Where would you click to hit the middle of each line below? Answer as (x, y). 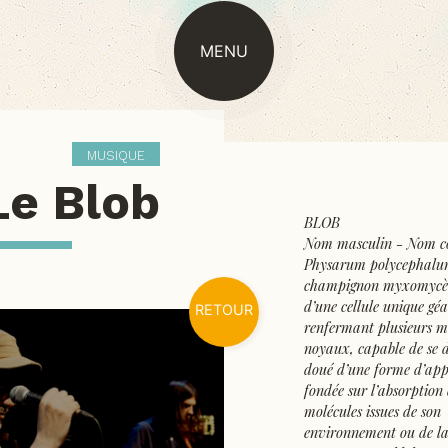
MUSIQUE (116, 155)
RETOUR (224, 309)
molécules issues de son (372, 411)
